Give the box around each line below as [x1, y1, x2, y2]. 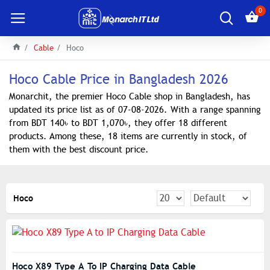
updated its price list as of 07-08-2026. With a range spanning [9, 104, 261, 115]
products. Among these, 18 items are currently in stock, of [9, 131, 247, 142]
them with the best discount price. [9, 144, 149, 155]
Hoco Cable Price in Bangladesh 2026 [9, 71, 228, 87]
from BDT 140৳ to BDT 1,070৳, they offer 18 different [9, 118, 227, 128]
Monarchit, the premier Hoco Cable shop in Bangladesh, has [9, 91, 250, 102]
